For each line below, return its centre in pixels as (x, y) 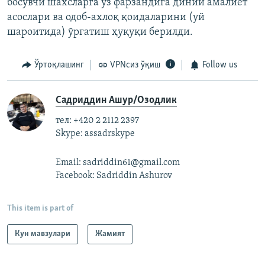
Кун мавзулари (43, 234)
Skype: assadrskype (95, 133)
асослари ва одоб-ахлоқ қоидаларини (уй (106, 18)
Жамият (110, 234)
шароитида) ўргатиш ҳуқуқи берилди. (100, 33)
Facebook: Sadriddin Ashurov (114, 175)
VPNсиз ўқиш (135, 65)
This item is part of (40, 208)
